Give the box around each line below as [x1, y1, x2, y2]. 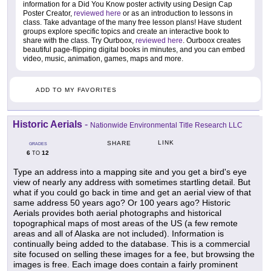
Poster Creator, [23, 9, 74, 18]
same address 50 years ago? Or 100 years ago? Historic [13, 198, 230, 208]
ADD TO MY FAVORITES [36, 87, 117, 94]
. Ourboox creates [183, 36, 241, 45]
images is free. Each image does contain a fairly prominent [13, 260, 238, 270]
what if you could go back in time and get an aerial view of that [13, 188, 251, 198]
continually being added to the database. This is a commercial [13, 239, 250, 249]
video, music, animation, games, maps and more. [23, 54, 183, 64]
